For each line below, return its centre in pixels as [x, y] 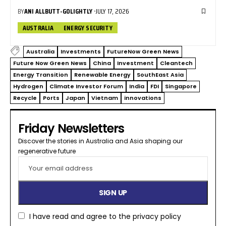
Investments [81, 52]
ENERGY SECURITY [88, 27]
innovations [143, 98]
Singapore [181, 87]
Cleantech [176, 63]
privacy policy [157, 216]
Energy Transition [41, 75]
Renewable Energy [102, 75]
